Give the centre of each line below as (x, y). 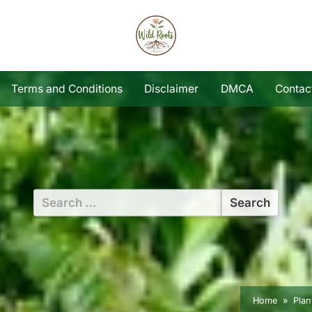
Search (52, 198)
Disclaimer (172, 88)
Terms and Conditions (67, 88)
